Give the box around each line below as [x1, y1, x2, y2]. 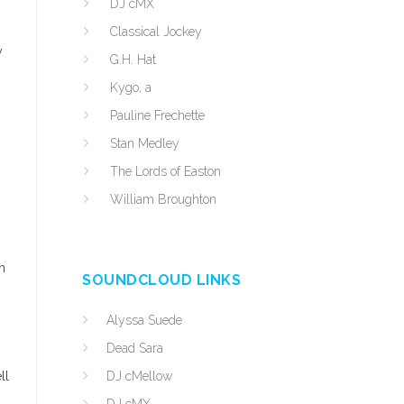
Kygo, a [110, 80, 151, 95]
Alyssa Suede [106, 313, 182, 327]
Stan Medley [110, 136, 179, 151]
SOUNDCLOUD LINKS [82, 271, 241, 289]
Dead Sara [106, 341, 163, 355]
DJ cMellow [106, 369, 172, 383]
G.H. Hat [110, 52, 156, 67]
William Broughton [110, 192, 216, 207]
